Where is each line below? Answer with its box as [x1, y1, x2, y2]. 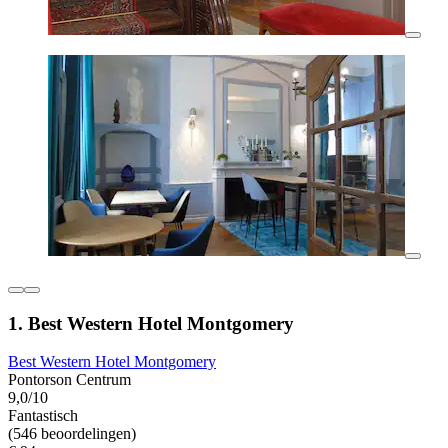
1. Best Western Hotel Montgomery [8, 312, 294, 334]
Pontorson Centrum [8, 371, 131, 389]
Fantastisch [8, 407, 78, 425]
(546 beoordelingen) [8, 425, 136, 443]
